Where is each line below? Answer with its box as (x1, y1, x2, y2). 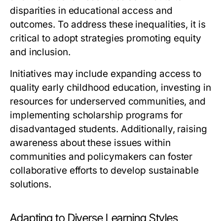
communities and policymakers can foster (10, 151, 193, 163)
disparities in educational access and (10, 5, 173, 17)
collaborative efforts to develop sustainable (10, 165, 199, 177)
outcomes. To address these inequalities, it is (10, 19, 206, 31)
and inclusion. (10, 46, 71, 58)
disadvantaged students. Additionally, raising (10, 123, 207, 135)
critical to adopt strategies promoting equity (10, 33, 201, 44)
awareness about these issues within (10, 137, 171, 149)
